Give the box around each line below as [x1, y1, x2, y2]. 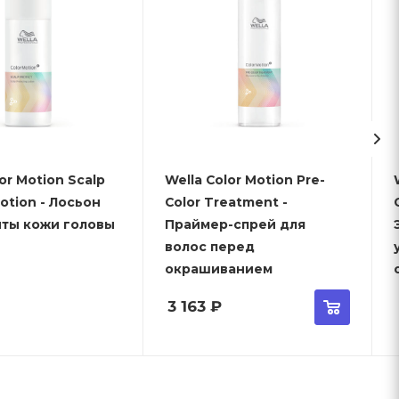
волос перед [165, 238, 256, 255]
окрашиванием [165, 260, 273, 277]
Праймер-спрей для [165, 216, 306, 232]
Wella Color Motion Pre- [165, 171, 326, 188]
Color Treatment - [165, 193, 283, 210]
